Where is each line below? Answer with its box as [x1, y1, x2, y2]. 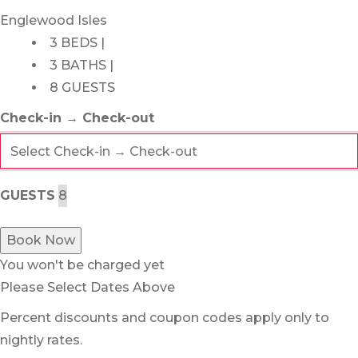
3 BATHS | [50, 58, 113, 74]
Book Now [6, 233, 75, 249]
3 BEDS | [50, 35, 105, 51]
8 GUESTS [50, 80, 115, 96]
